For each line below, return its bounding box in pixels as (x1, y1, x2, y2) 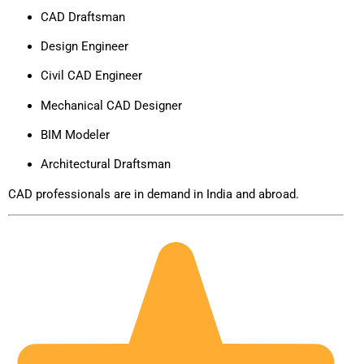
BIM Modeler (41, 128, 110, 143)
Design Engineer (41, 38, 128, 54)
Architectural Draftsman (41, 157, 171, 172)
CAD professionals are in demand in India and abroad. (8, 186, 299, 201)
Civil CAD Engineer (41, 68, 142, 84)
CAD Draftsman (41, 9, 125, 24)
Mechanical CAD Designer (41, 97, 182, 113)
